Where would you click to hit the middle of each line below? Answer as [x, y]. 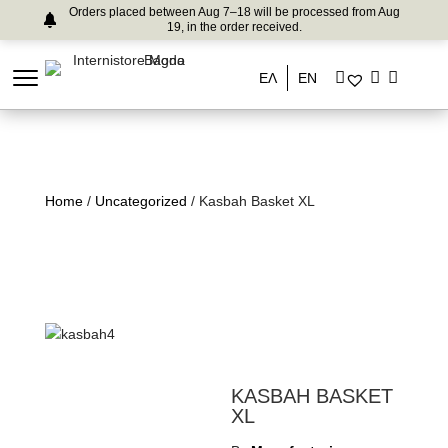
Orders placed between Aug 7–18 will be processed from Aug [234, 12]
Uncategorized [140, 201]
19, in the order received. [234, 27]
